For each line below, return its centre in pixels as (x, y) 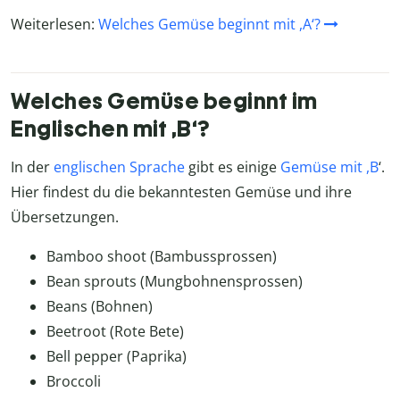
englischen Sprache (119, 167)
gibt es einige (233, 167)
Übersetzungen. (65, 217)
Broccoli (74, 381)
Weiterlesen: (54, 24)
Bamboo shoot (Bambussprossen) (162, 256)
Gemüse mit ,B (329, 167)
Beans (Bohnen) (100, 306)
